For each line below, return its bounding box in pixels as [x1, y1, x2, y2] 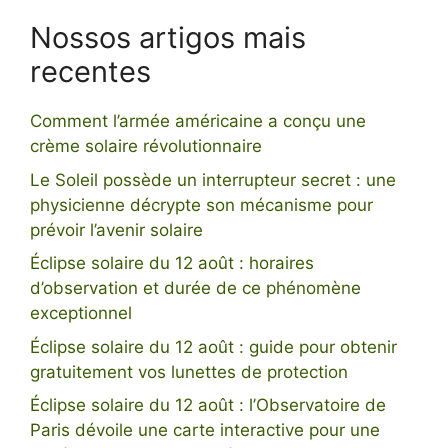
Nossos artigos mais [30, 20, 306, 56]
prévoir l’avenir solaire [30, 219, 203, 240]
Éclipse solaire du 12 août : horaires [30, 253, 314, 274]
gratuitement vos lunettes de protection [30, 361, 348, 382]
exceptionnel [30, 303, 132, 324]
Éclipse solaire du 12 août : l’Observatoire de [30, 395, 386, 416]
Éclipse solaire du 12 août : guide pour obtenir [30, 336, 397, 357]
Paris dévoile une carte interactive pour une [30, 420, 380, 441]
